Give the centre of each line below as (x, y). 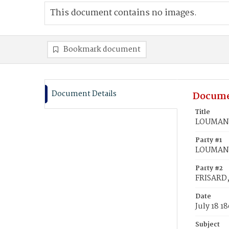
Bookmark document (102, 50)
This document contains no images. (123, 13)
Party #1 (209, 140)
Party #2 (209, 168)
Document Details (84, 94)
